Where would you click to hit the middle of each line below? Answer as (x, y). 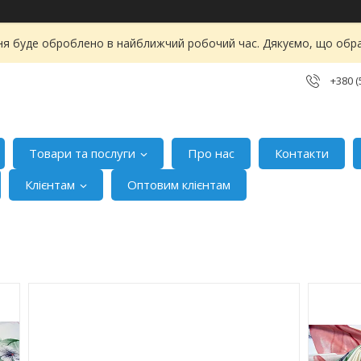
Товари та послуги (83, 154)
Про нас (212, 154)
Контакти (302, 154)
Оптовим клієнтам (179, 185)
